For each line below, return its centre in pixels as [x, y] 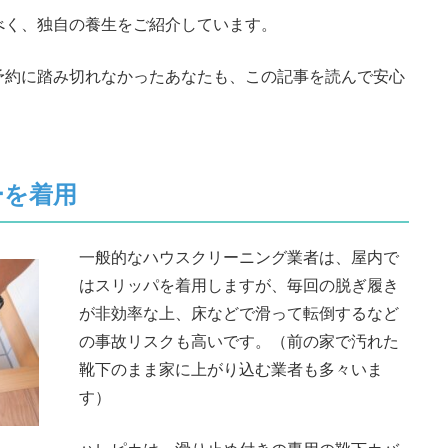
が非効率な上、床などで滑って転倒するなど [239, 313]
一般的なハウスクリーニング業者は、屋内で [239, 257]
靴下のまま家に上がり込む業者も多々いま [231, 369]
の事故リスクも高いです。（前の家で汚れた [239, 341]
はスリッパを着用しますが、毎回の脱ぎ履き [239, 285]
